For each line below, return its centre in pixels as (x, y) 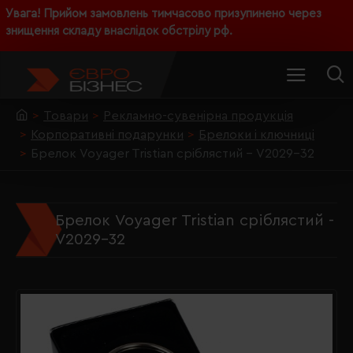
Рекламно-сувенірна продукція (198, 116)
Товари (66, 116)
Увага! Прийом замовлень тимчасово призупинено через (163, 14)
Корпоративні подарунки (107, 135)
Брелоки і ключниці (256, 135)
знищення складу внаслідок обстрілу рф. (119, 31)
